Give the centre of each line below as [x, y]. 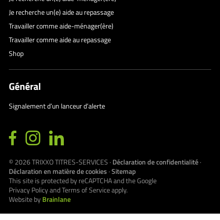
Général [25, 86]
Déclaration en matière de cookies [58, 171]
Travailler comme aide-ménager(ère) [61, 26]
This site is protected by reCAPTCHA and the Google [83, 181]
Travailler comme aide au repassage [60, 40]
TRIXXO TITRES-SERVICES [70, 162]
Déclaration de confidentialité [155, 162]
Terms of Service [86, 190]
